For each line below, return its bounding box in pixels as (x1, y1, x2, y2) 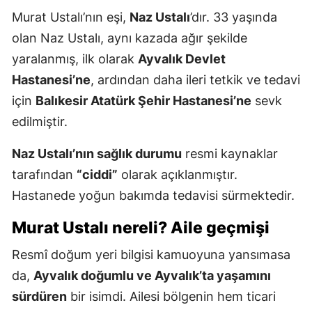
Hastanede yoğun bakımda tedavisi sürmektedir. (12, 188, 295, 203)
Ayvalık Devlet (138, 52, 226, 67)
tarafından (12, 167, 77, 182)
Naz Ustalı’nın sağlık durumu (12, 146, 182, 162)
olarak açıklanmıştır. (118, 167, 237, 182)
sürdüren (12, 289, 67, 304)
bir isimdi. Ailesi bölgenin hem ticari (67, 289, 276, 304)
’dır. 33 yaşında (190, 10, 277, 25)
